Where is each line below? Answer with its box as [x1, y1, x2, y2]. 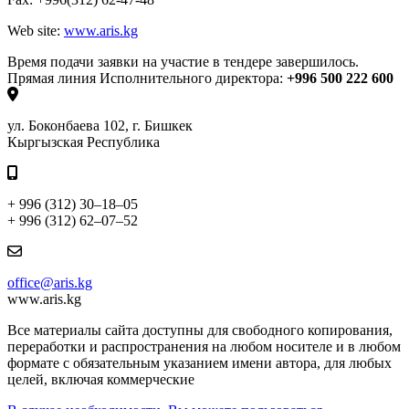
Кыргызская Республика [7, 134, 160, 151]
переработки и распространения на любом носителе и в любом [7, 339, 401, 355]
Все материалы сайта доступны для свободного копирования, [7, 322, 393, 339]
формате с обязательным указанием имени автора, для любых [7, 355, 392, 372]
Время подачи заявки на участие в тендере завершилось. [7, 54, 359, 70]
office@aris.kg [7, 275, 92, 291]
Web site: [7, 23, 64, 39]
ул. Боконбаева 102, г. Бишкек [7, 118, 193, 134]
